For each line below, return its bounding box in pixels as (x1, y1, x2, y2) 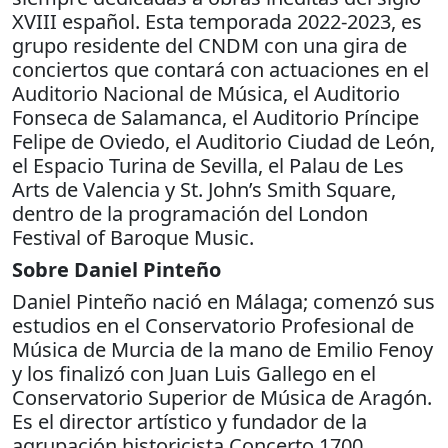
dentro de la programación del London (12, 199, 368, 227)
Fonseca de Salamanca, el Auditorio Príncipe (12, 103, 419, 131)
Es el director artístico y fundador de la (12, 407, 367, 435)
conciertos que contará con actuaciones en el (12, 55, 429, 83)
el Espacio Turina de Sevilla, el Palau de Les (12, 151, 404, 179)
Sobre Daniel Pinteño (12, 255, 221, 283)
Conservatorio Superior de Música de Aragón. (12, 383, 432, 411)
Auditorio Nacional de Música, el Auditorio (12, 79, 400, 107)
